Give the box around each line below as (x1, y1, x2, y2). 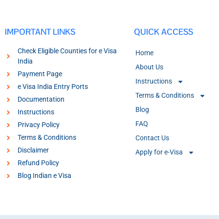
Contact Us (135, 134, 170, 142)
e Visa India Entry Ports (17, 83, 88, 91)
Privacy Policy (17, 121, 60, 129)
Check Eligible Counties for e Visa (17, 47, 117, 55)
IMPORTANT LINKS (5, 26, 75, 38)
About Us (135, 63, 164, 71)
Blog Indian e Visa (17, 172, 71, 180)
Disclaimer (17, 146, 49, 154)
